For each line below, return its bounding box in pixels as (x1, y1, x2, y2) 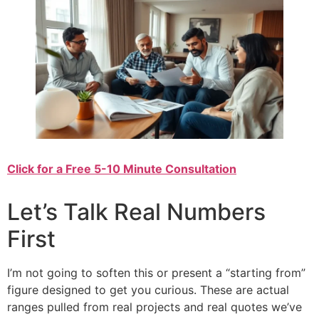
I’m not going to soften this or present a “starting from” (7, 265, 305, 280)
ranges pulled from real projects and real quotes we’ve (7, 299, 302, 314)
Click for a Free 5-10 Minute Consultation (7, 161, 236, 176)
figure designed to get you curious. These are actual (7, 282, 289, 297)
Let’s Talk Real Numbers (7, 197, 266, 226)
